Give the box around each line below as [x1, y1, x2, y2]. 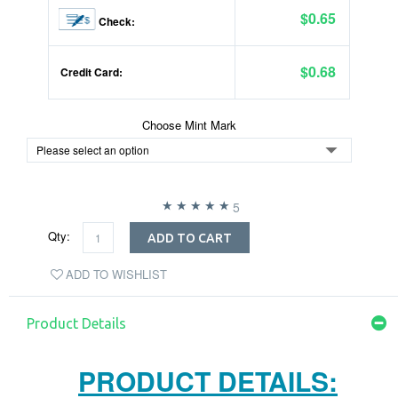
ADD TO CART [147, 231, 232, 246]
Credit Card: [58, 64, 123, 80]
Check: [96, 13, 135, 29]
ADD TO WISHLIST [66, 266, 167, 283]
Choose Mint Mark [142, 116, 236, 133]
